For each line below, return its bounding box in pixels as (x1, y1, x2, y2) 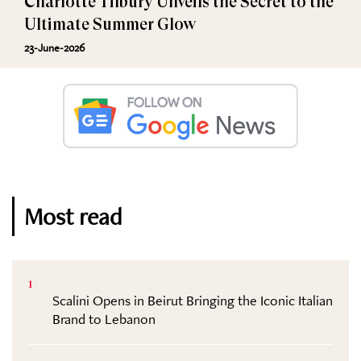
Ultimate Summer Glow (24, 15, 196, 35)
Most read (24, 201, 122, 233)
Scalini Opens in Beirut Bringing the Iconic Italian (52, 291, 333, 310)
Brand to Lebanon (52, 309, 156, 329)
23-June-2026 (24, 40, 85, 56)
